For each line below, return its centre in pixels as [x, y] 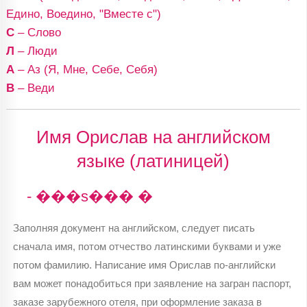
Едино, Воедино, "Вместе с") [83, 14]
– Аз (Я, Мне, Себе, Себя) [86, 70]
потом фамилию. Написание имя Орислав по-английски [144, 265]
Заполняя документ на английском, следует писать [134, 228]
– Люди [36, 51]
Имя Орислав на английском [153, 137]
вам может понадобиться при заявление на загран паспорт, [152, 283]
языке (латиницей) [153, 161]
